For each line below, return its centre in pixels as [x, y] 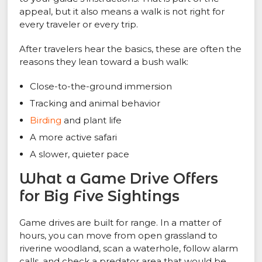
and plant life [92, 120]
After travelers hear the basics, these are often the [131, 49]
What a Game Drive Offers [119, 179]
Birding [46, 120]
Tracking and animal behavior [95, 104]
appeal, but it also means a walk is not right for [122, 12]
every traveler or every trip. [79, 25]
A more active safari [74, 137]
